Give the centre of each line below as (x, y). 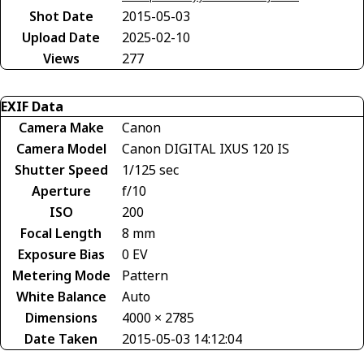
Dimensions (61, 317)
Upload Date (61, 37)
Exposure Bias (61, 254)
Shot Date (61, 16)
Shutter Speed (61, 169)
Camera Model (61, 148)
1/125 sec (150, 169)
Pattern (145, 275)
